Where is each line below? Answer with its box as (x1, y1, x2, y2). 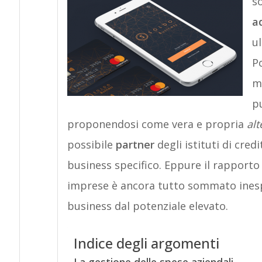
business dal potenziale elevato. (67, 199, 228, 213)
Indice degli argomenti (73, 233, 219, 253)
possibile (67, 137, 116, 151)
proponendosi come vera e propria (67, 117, 247, 131)
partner (115, 137, 154, 151)
